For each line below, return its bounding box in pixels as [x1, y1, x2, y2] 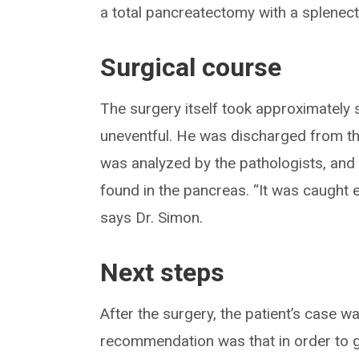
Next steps [100, 257, 225, 288]
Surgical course [100, 52, 282, 83]
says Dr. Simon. [100, 208, 204, 228]
